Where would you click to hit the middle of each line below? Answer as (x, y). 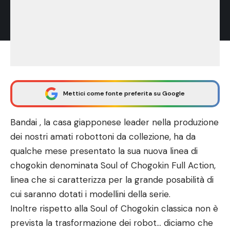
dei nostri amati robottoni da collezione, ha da (103, 137)
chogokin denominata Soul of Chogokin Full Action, (113, 165)
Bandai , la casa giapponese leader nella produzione (114, 122)
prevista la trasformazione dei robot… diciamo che (112, 223)
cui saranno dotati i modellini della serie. (90, 194)
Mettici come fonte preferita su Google (124, 93)
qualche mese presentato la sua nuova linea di (104, 151)
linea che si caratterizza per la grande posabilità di (112, 180)
